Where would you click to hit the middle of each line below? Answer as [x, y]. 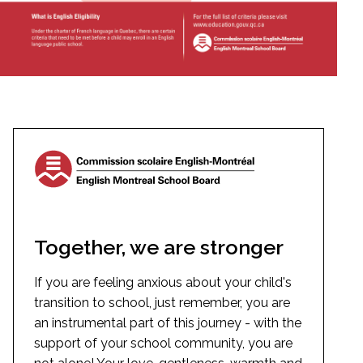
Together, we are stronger [159, 247]
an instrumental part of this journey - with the [168, 322]
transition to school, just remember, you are [162, 302]
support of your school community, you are [163, 343]
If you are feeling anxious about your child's [163, 282]
